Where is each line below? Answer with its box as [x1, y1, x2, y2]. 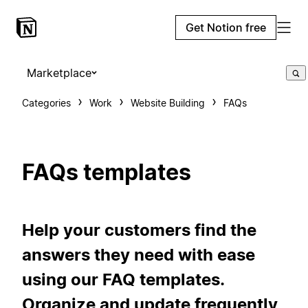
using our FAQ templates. [22, 269, 224, 289]
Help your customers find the [22, 219, 256, 240]
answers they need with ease [22, 244, 255, 265]
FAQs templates [22, 159, 191, 186]
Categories [22, 97, 71, 109]
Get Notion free [186, 21, 266, 34]
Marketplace [27, 66, 91, 80]
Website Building [131, 97, 205, 109]
